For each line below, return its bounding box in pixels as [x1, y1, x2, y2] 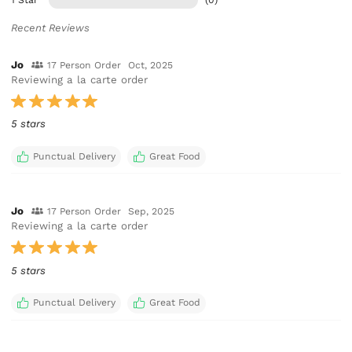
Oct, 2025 [128, 60, 174, 71]
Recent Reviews [11, 21, 90, 34]
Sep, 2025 [128, 206, 175, 218]
